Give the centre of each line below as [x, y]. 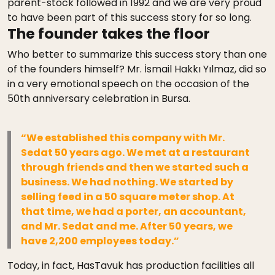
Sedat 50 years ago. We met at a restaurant [136, 153]
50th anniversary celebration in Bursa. [99, 99]
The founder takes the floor [109, 34]
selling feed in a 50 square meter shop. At [128, 197]
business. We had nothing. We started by [127, 182]
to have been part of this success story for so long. [130, 18]
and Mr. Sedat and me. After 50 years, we [127, 227]
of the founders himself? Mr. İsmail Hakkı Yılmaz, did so [137, 69]
